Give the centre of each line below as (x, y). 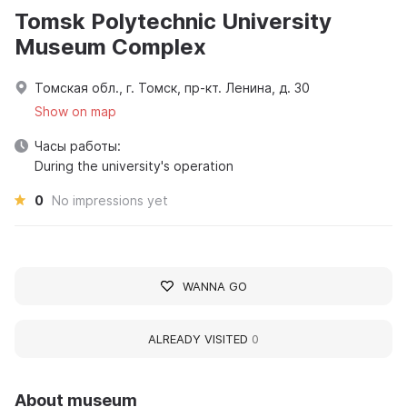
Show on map (75, 111)
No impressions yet (110, 200)
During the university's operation (134, 165)
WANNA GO (214, 286)
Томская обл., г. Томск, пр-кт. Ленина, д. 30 (172, 87)
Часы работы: (78, 145)
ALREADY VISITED (200, 338)
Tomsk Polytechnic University (173, 21)
